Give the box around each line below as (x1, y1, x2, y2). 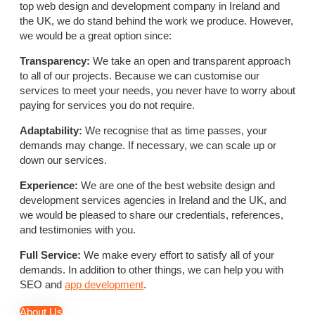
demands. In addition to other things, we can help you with (20, 263, 283, 276)
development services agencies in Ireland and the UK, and (20, 193, 286, 206)
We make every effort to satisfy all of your (81, 248, 274, 261)
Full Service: (20, 248, 81, 261)
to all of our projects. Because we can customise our (20, 69, 259, 82)
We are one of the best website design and (78, 179, 275, 191)
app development (65, 278, 143, 290)
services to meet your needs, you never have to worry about (20, 84, 295, 96)
